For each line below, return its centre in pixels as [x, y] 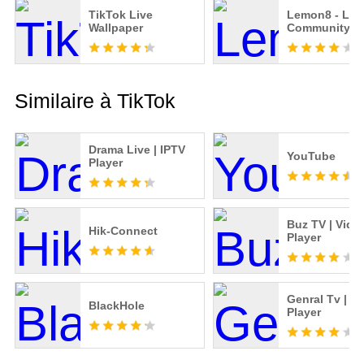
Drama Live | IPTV [136, 150]
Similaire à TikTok [95, 101]
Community [318, 28]
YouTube [311, 156]
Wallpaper [115, 28]
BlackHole [116, 306]
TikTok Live [120, 15]
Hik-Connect [123, 231]
